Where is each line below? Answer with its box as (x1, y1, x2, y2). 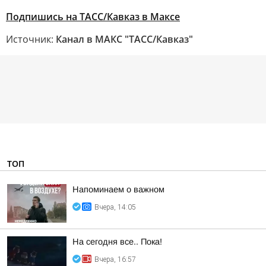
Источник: (6, 33, 56, 46)
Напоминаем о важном (72, 185, 164, 194)
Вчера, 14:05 (94, 203, 136, 211)
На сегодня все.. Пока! (72, 237, 162, 246)
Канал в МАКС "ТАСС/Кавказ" (56, 33, 193, 46)
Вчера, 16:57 (94, 255, 136, 264)
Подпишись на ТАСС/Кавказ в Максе (6, 10, 180, 23)
